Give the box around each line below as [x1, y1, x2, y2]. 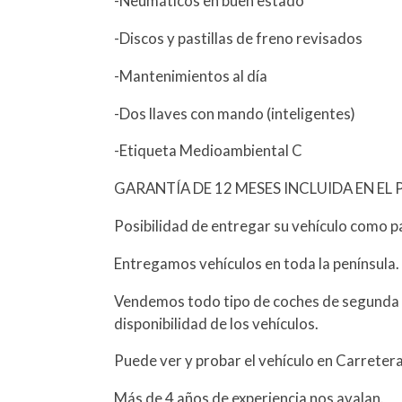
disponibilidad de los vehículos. [114, 313, 319, 333]
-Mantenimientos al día [114, 66, 268, 85]
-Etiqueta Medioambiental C [114, 141, 303, 161]
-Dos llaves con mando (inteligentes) [114, 103, 356, 123]
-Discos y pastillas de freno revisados [114, 29, 363, 48]
